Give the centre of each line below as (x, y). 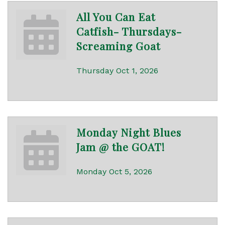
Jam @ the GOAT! (121, 147)
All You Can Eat (116, 17)
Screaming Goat (118, 46)
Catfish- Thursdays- (129, 31)
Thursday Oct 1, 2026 (117, 71)
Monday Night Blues (129, 132)
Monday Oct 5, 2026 (114, 172)
